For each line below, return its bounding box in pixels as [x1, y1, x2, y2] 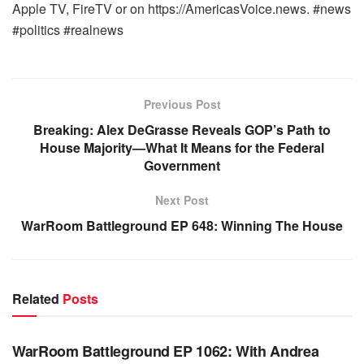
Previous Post [143, 96, 221, 112]
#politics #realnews [12, 20, 123, 39]
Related [12, 289, 59, 308]
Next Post [155, 192, 209, 208]
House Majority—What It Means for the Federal [40, 138, 324, 157]
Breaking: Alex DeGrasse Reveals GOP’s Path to [33, 120, 331, 139]
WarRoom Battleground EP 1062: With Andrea [12, 340, 319, 362]
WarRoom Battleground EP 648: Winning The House [21, 216, 343, 235]
